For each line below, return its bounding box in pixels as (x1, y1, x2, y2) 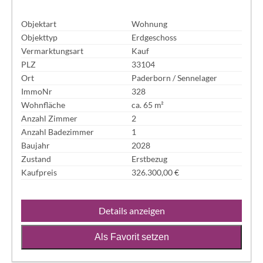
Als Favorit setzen (94, 231, 169, 242)
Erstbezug (131, 154, 167, 164)
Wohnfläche (21, 100, 66, 110)
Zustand (21, 154, 52, 164)
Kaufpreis (21, 167, 58, 178)
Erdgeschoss (131, 32, 177, 43)
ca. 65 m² (131, 100, 164, 110)
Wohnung (131, 19, 167, 29)
